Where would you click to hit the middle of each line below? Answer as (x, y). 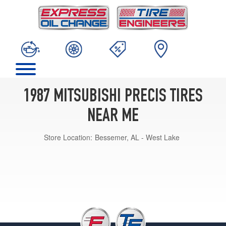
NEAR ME (113, 117)
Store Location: (68, 137)
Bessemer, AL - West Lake (137, 137)
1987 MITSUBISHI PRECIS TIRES (113, 97)
